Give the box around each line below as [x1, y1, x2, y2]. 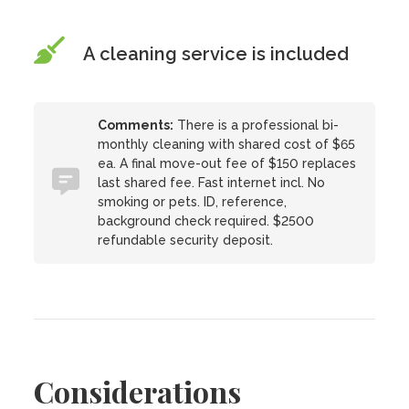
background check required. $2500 [98, 214, 315, 228]
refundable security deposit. [98, 233, 274, 247]
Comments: [98, 118, 174, 132]
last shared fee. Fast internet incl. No [98, 175, 326, 190]
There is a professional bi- [173, 118, 340, 132]
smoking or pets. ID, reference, [98, 194, 288, 209]
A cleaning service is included [83, 43, 350, 65]
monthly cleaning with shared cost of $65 [98, 137, 356, 152]
